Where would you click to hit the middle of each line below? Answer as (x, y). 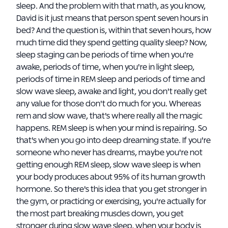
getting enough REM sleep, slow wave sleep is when (108, 165)
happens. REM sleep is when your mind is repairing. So (112, 128)
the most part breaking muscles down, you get (100, 214)
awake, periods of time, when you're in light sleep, (105, 67)
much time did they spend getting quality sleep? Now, (112, 43)
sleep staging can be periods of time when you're (105, 55)
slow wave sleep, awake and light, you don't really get (112, 92)
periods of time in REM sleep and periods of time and (111, 79)
